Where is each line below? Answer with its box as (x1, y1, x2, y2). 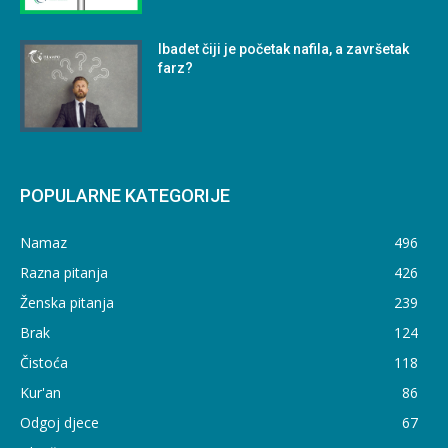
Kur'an (20, 383, 61, 403)
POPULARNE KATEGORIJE (20, 185, 230, 207)
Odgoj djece (20, 413, 99, 433)
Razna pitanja (20, 263, 108, 283)
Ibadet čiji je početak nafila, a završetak (158, 41, 410, 58)
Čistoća (20, 353, 68, 373)
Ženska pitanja (20, 293, 114, 313)
